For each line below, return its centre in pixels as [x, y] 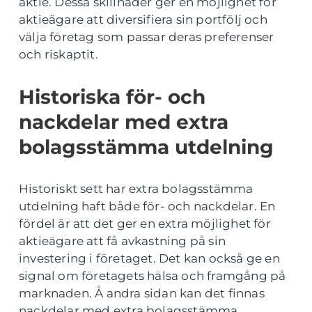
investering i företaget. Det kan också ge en [149, 258]
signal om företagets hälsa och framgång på [153, 276]
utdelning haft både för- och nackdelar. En [147, 206]
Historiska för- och [112, 97]
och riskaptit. [58, 54]
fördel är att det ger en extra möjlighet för [145, 224]
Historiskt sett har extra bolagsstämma [136, 189]
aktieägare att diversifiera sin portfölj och [143, 19]
